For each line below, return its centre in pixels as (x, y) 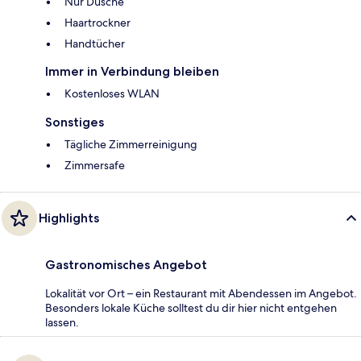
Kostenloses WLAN (112, 94)
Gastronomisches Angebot (126, 265)
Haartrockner (98, 23)
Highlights (69, 218)
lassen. (62, 323)
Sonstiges (75, 122)
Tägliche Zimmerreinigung (131, 145)
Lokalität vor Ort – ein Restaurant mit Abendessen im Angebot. (201, 294)
